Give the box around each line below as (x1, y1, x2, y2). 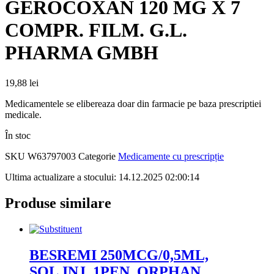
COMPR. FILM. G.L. (5, 19, 187, 42)
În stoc (5, 130, 31, 141)
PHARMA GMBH (5, 42, 158, 64)
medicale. (5, 109, 42, 120)
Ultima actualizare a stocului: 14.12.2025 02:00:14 (5, 171, 199, 182)
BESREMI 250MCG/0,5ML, (29, 246, 209, 263)
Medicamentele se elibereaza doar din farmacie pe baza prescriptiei (5, 98, 261, 109)
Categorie (78, 150, 116, 161)
